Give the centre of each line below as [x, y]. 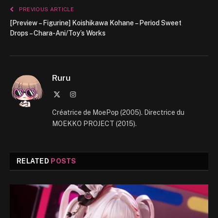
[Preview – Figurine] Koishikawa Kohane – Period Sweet [96, 23]
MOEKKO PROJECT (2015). [94, 124]
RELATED [34, 161]
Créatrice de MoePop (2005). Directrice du [118, 113]
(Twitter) [72, 104]
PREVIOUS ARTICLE [45, 9]
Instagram [89, 94]
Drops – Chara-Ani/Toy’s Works [58, 33]
